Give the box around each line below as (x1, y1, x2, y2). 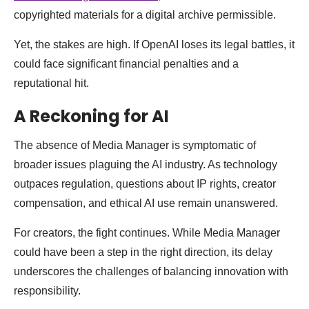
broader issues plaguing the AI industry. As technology (14, 159, 277, 171)
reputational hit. (14, 77, 89, 90)
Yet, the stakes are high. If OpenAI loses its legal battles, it (14, 39, 295, 51)
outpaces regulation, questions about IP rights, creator (14, 178, 276, 190)
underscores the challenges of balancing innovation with (14, 266, 288, 278)
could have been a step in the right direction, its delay (14, 246, 272, 259)
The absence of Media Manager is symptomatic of (14, 139, 256, 152)
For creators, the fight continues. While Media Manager (14, 227, 280, 239)
